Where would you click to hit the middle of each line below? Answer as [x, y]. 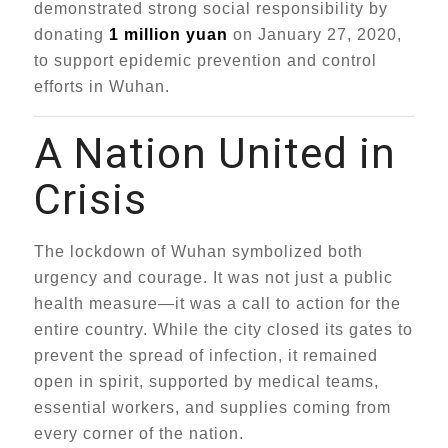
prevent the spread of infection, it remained [205, 355]
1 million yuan [168, 34]
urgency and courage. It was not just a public [213, 277]
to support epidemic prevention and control [205, 60]
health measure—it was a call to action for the [217, 303]
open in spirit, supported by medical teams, [206, 381]
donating [71, 34]
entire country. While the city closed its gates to [223, 329]
